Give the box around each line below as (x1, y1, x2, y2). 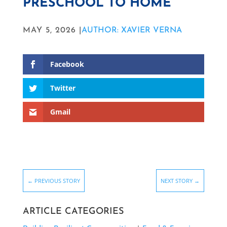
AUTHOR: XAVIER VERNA (81, 26, 182, 34)
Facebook (50, 59, 84, 69)
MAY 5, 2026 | (22, 26, 82, 34)
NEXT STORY (161, 177, 193, 185)
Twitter (50, 83, 75, 93)
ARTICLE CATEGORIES (22, 207, 124, 217)
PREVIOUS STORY (34, 177, 80, 185)
